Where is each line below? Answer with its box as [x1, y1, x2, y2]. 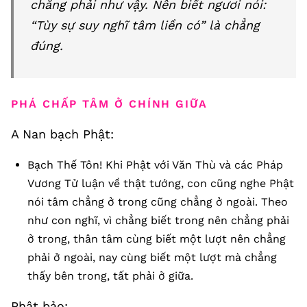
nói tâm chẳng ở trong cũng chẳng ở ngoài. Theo [27, 195, 288, 208]
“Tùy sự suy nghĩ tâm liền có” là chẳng [30, 18, 260, 32]
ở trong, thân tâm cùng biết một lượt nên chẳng [27, 232, 286, 245]
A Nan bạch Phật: [11, 127, 114, 141]
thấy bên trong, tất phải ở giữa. [27, 269, 193, 282]
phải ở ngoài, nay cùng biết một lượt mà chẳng [27, 251, 277, 264]
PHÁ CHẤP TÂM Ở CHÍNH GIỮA [11, 97, 208, 110]
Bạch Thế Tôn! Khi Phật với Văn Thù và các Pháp [27, 158, 283, 171]
